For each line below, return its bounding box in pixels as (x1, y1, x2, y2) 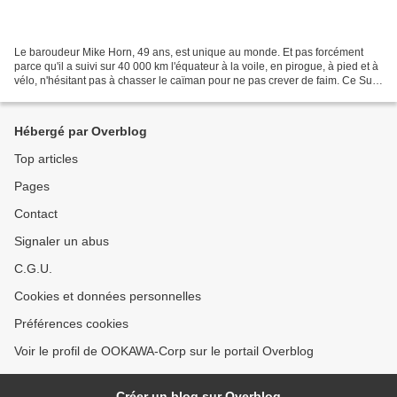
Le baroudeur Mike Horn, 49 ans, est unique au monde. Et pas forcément (14, 45, 363, 58)
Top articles (14, 152, 78, 166)
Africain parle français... (14, 88, 127, 101)
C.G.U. (14, 261, 52, 276)
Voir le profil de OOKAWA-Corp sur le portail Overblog (14, 344, 314, 358)
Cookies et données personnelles (14, 289, 201, 303)
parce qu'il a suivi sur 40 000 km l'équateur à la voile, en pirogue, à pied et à (14, 59, 378, 73)
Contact (14, 206, 58, 221)
